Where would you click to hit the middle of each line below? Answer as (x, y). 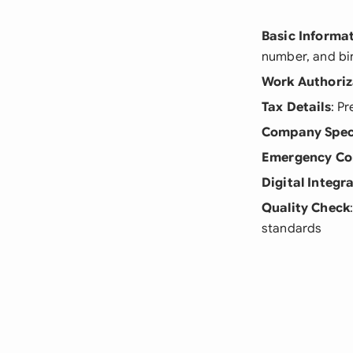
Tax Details (296, 107)
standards (292, 229)
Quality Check (306, 208)
